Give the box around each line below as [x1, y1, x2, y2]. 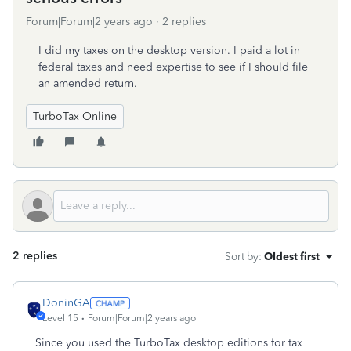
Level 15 [42, 313, 78, 324]
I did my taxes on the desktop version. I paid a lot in [38, 44, 300, 57]
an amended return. [38, 77, 137, 90]
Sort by [225, 250, 259, 262]
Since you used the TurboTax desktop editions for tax [35, 336, 302, 349]
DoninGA [42, 296, 90, 309]
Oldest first [264, 250, 320, 262]
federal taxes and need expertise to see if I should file [38, 60, 308, 74]
